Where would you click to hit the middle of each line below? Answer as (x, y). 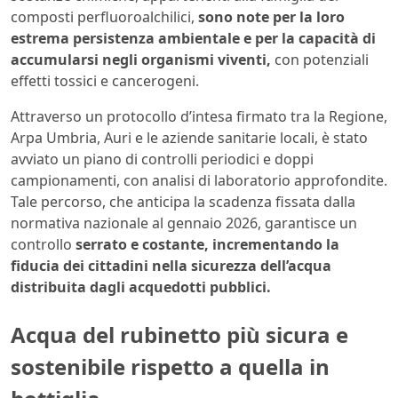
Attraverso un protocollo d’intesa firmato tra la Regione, (199, 116)
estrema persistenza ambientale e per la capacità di (193, 38)
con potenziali (320, 59)
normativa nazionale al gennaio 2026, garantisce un (184, 223)
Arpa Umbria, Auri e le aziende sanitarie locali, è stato (189, 137)
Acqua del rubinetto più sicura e (179, 334)
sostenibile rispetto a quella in (170, 366)
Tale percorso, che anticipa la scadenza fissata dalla (183, 201)
